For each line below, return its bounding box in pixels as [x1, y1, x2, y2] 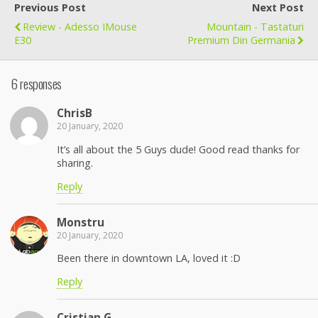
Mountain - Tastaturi [207, 19, 304, 33]
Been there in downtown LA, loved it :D [57, 251, 241, 265]
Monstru [57, 214, 104, 229]
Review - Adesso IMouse [23, 19, 137, 33]
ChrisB [57, 106, 92, 121]
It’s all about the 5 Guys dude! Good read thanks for [57, 142, 300, 156]
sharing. [57, 155, 93, 170]
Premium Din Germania [187, 33, 295, 47]
